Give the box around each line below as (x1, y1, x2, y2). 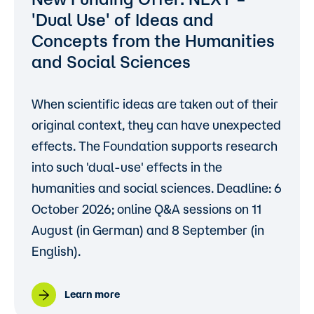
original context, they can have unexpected (32, 118, 281, 132)
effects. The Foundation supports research (32, 139, 278, 153)
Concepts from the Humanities (32, 31, 275, 50)
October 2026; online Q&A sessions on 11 (32, 202, 261, 216)
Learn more (64, 289, 120, 300)
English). (32, 244, 81, 258)
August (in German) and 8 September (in (32, 223, 264, 237)
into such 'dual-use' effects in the (32, 160, 222, 174)
